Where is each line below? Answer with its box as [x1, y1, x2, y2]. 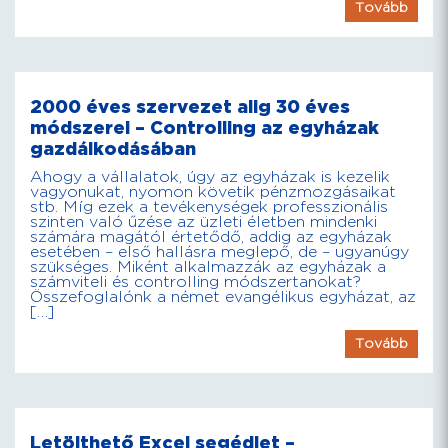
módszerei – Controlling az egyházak [30, 120, 379, 137]
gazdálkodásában [30, 141, 196, 158]
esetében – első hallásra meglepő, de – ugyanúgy [30, 245, 409, 260]
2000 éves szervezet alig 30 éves [30, 99, 350, 116]
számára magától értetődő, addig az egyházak [30, 230, 392, 245]
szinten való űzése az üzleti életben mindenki [30, 215, 377, 230]
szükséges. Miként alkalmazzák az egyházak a [30, 260, 386, 275]
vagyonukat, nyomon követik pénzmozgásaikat [30, 185, 396, 200]
